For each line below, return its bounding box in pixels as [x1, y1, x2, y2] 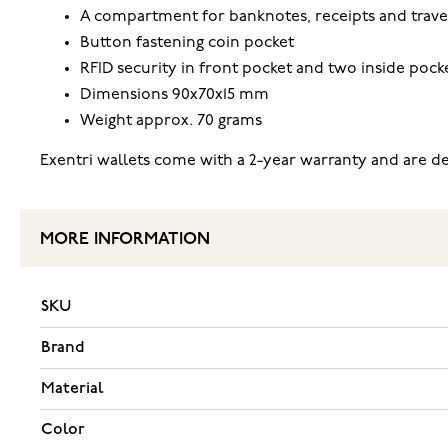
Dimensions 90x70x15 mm [80, 86, 269, 103]
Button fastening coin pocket [80, 34, 294, 51]
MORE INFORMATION [40, 230, 210, 248]
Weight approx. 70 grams [80, 112, 262, 129]
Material [41, 378, 103, 398]
